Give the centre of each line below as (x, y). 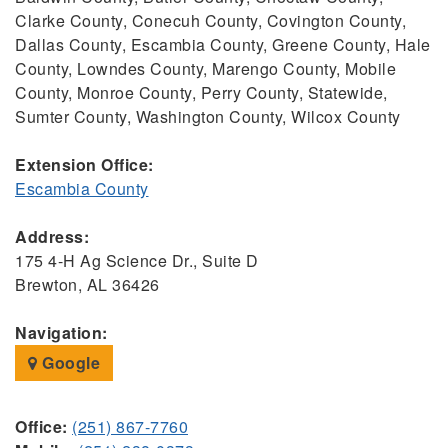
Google (68, 363)
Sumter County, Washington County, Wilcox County (208, 117)
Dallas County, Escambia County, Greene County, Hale (223, 45)
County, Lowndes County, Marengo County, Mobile (205, 69)
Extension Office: (84, 165)
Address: (52, 237)
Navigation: (61, 333)
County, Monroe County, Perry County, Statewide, (201, 93)
